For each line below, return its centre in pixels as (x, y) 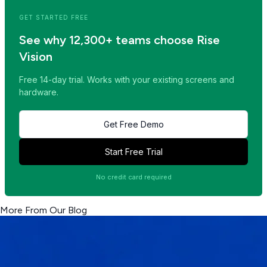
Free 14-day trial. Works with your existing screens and (127, 80)
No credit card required (133, 177)
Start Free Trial (133, 152)
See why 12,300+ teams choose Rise (119, 40)
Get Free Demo (133, 125)
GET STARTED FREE (54, 17)
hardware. (39, 92)
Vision (36, 57)
